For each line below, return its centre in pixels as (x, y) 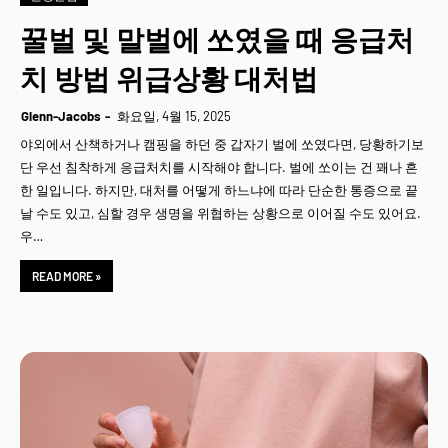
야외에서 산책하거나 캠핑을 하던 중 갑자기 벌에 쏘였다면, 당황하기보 (222, 144)
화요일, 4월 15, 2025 (174, 116)
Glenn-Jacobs (61, 116)
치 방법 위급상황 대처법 (169, 78)
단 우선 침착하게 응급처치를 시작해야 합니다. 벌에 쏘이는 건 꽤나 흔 (219, 167)
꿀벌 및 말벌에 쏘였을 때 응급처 (217, 39)
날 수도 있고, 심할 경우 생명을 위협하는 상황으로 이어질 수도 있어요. (220, 213)
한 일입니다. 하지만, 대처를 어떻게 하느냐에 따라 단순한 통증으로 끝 (219, 190)
